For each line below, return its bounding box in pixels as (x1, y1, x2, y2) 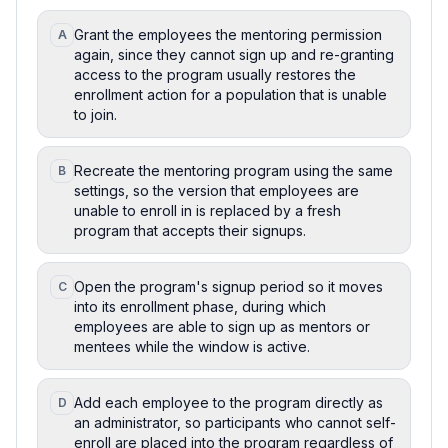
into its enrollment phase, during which (74, 297, 326, 315)
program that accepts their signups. (74, 221, 306, 239)
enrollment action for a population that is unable (74, 85, 387, 103)
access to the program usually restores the (74, 65, 356, 83)
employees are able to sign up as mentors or (74, 317, 370, 335)
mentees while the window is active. (74, 337, 310, 355)
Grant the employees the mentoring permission (74, 25, 382, 43)
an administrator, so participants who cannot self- (74, 413, 396, 431)
